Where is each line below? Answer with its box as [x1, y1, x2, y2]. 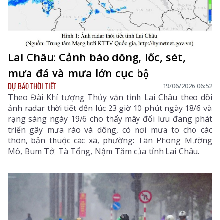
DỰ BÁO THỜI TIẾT [8, 80, 56, 91]
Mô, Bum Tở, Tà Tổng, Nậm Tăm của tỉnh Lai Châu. [8, 145, 199, 157]
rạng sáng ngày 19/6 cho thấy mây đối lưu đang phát [8, 113, 212, 124]
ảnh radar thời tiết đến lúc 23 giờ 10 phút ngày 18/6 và [8, 102, 212, 113]
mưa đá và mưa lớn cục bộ [8, 65, 149, 80]
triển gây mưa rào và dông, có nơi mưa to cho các [8, 124, 212, 135]
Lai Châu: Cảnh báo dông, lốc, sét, [8, 49, 186, 64]
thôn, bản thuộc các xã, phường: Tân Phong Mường [8, 135, 212, 146]
